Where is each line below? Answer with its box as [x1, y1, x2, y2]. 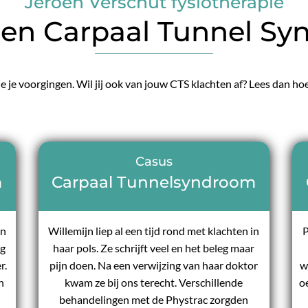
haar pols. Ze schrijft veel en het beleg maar [53, 241, 255, 255]
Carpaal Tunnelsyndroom [52, 173, 256, 192]
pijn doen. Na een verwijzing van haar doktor [49, 258, 258, 272]
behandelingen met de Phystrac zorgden [59, 293, 249, 307]
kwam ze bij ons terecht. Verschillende [65, 276, 243, 289]
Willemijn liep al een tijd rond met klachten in [48, 224, 260, 238]
